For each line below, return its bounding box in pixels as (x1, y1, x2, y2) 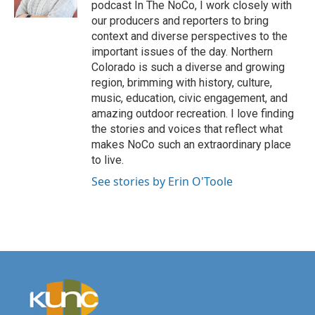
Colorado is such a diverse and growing (91, 60, 285, 74)
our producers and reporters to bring (91, 14, 269, 27)
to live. (91, 153, 124, 167)
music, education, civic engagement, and (91, 91, 288, 105)
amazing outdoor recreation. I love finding (91, 107, 294, 120)
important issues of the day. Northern (91, 45, 273, 58)
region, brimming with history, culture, (91, 76, 272, 89)
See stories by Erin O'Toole (91, 174, 233, 189)
